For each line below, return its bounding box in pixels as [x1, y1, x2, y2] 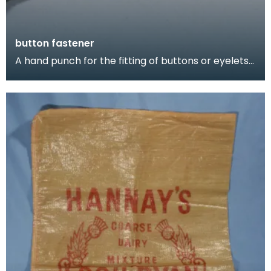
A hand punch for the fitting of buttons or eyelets [15, 53, 249, 68]
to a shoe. [15, 68, 61, 82]
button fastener [15, 36, 94, 50]
